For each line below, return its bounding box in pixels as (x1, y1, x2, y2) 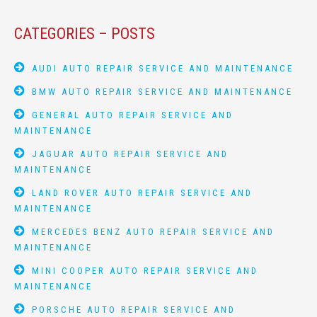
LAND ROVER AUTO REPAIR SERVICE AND (32, 188, 253, 198)
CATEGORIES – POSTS (14, 25, 155, 42)
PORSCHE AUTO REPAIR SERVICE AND (32, 304, 236, 315)
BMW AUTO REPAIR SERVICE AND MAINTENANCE (32, 86, 293, 97)
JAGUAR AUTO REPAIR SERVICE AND (32, 149, 229, 159)
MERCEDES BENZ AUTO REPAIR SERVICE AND (32, 226, 275, 237)
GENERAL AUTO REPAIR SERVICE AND (32, 110, 234, 120)
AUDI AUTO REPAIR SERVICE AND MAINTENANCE (32, 63, 294, 74)
